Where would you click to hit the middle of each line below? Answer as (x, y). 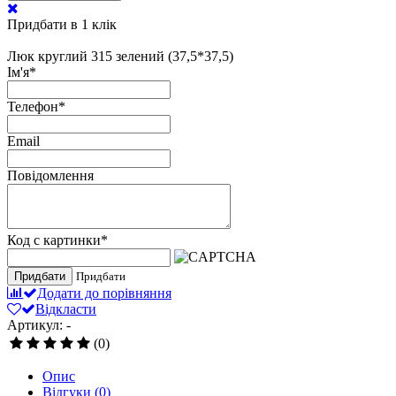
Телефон (33, 107)
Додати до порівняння (104, 293)
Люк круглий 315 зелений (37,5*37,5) (120, 57)
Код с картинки (54, 240)
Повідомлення (50, 176)
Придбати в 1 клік (62, 25)
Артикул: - (39, 325)
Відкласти (66, 309)
